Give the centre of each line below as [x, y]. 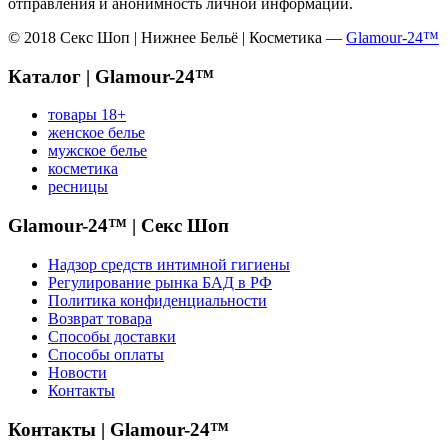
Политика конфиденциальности [157, 300]
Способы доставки [112, 336]
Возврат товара [100, 318]
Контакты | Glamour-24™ [118, 429]
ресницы [78, 187]
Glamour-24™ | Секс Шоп [118, 226]
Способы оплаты [106, 354]
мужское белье [97, 151]
